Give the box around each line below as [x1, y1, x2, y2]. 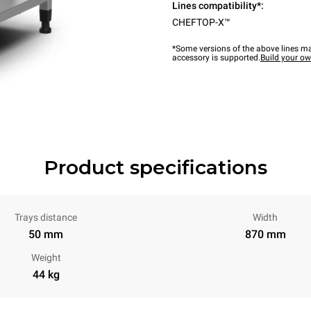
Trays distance [15, 212, 77, 223]
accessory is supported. [172, 53, 260, 62]
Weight [31, 252, 61, 263]
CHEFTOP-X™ [172, 17, 230, 28]
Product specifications [44, 155, 267, 179]
